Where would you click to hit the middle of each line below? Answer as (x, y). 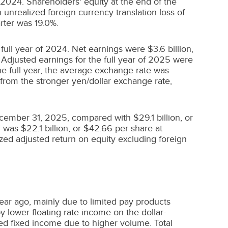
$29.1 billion (157, 118)
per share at (137, 128)
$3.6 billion (169, 49)
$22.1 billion (45, 128)
